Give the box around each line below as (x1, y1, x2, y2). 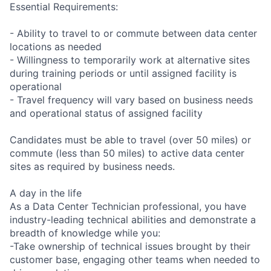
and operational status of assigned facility (10, 106, 203, 119)
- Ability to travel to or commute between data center (10, 27, 257, 39)
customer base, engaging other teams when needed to (10, 253, 260, 266)
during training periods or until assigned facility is (10, 67, 237, 79)
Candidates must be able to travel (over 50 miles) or (10, 133, 251, 146)
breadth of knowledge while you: (10, 226, 160, 239)
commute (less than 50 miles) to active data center (10, 146, 244, 159)
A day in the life (10, 186, 82, 199)
